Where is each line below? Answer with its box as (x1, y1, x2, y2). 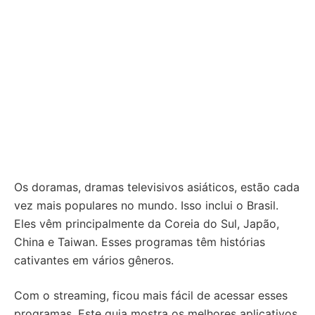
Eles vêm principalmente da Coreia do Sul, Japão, (14, 217, 279, 231)
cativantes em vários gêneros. (14, 253, 174, 267)
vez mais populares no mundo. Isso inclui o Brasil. (14, 198, 278, 212)
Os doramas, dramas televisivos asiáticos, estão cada (14, 180, 300, 194)
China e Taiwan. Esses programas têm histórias (14, 235, 265, 249)
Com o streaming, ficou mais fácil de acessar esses (14, 288, 288, 302)
